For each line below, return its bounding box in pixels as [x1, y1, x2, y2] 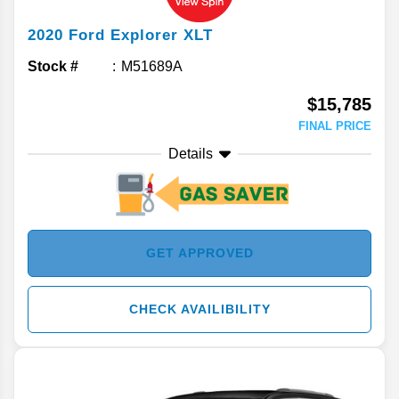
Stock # [28, 59, 78, 75]
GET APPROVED [145, 246, 254, 261]
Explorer [110, 27, 178, 45]
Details [168, 146, 213, 162]
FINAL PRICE [298, 119, 371, 134]
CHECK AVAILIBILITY [128, 302, 271, 317]
